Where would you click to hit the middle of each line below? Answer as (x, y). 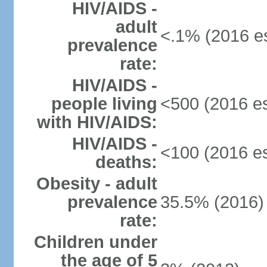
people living (104, 104)
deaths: (126, 162)
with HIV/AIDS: (97, 122)
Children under (95, 242)
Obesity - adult (97, 184)
